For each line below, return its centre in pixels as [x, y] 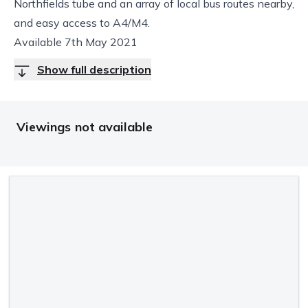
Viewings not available [85, 127]
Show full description [94, 69]
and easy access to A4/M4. [82, 23]
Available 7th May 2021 [76, 42]
